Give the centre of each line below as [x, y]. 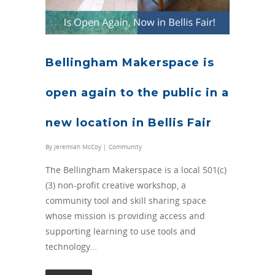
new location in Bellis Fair [129, 123]
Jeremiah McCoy [78, 147]
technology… [71, 246]
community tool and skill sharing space [126, 200]
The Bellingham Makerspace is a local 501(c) [136, 170]
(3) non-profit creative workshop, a [116, 185]
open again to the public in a [137, 93]
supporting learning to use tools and [121, 231]
